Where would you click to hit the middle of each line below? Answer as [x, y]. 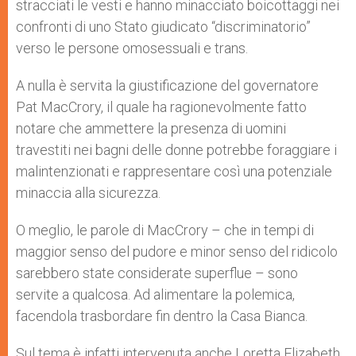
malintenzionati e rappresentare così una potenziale [174, 171]
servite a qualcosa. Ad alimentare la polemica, [155, 294]
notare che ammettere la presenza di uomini [151, 128]
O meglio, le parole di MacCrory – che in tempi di [165, 230]
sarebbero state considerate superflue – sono [157, 273]
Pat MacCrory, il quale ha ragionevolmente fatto [161, 106]
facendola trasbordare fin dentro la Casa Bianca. [162, 315]
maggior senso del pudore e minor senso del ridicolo [177, 251]
